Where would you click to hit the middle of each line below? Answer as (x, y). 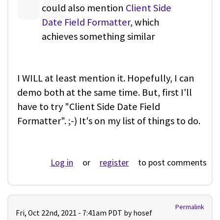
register (114, 162)
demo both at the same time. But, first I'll (105, 92)
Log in (62, 162)
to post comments (171, 162)
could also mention (84, 8)
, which (145, 22)
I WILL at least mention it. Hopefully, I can (106, 78)
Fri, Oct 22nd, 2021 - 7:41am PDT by (74, 213)
